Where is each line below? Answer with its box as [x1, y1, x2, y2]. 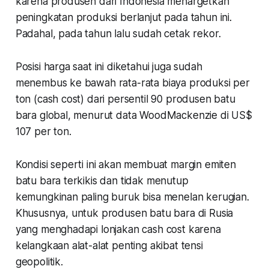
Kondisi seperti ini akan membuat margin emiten [15, 158, 236, 171]
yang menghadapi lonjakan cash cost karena [15, 223, 221, 235]
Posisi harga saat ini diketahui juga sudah [15, 60, 202, 73]
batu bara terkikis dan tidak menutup [15, 174, 189, 187]
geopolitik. [15, 255, 66, 268]
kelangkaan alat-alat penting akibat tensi [15, 239, 203, 252]
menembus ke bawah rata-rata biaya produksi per [15, 76, 250, 89]
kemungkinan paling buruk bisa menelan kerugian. [15, 190, 249, 203]
